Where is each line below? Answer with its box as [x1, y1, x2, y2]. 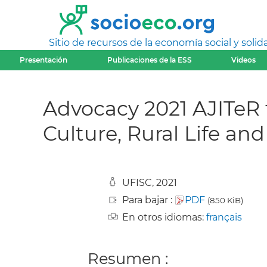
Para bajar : [122, 194, 175, 206]
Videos [231, 55, 256, 64]
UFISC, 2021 [122, 176, 177, 188]
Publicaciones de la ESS [107, 55, 192, 64]
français [206, 211, 242, 223]
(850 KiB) [207, 195, 243, 205]
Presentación [20, 55, 68, 64]
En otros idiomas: [122, 211, 206, 223]
